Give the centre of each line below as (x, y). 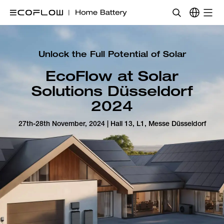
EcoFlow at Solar (112, 76)
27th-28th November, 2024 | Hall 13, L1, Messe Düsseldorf (112, 123)
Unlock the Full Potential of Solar (112, 54)
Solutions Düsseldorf (112, 91)
